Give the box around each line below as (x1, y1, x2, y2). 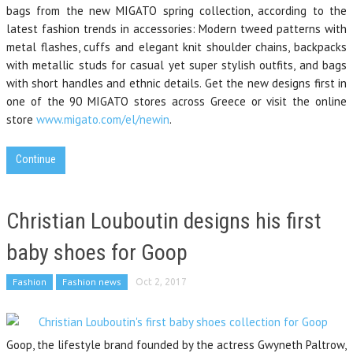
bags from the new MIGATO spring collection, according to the (6, 3, 347, 18)
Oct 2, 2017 (136, 277, 187, 287)
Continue (16, 153, 56, 165)
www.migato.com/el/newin (36, 112, 169, 127)
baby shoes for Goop (6, 240, 188, 266)
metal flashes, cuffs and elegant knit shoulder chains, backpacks (6, 39, 347, 54)
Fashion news (62, 276, 121, 288)
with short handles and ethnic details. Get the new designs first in (6, 76, 347, 91)
